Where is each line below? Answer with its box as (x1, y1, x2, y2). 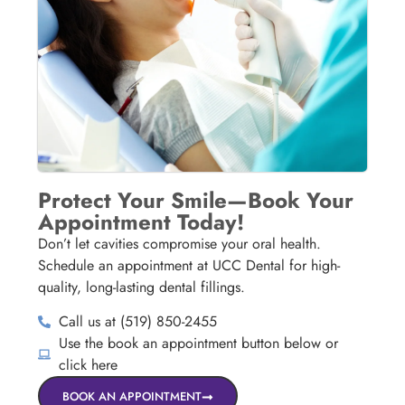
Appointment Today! (38, 205, 245, 238)
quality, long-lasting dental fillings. (38, 276, 246, 297)
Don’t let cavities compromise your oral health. (38, 232, 322, 254)
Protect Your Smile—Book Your (38, 184, 354, 216)
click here (58, 354, 118, 376)
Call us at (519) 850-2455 (58, 311, 217, 333)
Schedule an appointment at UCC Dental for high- (38, 254, 341, 276)
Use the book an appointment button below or (58, 333, 338, 354)
